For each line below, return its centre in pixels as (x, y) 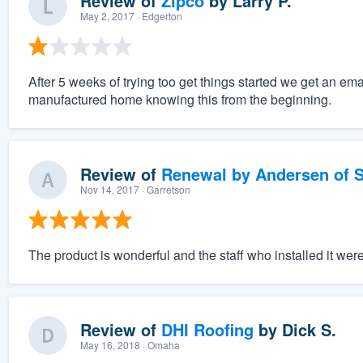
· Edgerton (158, 16)
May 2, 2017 (107, 16)
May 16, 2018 (110, 345)
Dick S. (309, 330)
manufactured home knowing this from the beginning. (179, 100)
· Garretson (164, 190)
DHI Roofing (207, 330)
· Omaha (160, 345)
